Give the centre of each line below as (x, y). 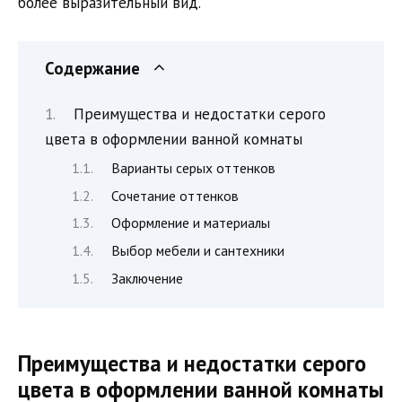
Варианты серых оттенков (194, 168)
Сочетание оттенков (175, 195)
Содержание (92, 68)
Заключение (148, 278)
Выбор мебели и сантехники (198, 251)
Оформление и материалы (191, 223)
